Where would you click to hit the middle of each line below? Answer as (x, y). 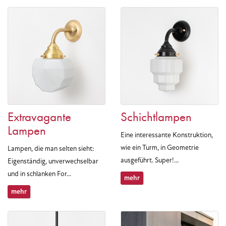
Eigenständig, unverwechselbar (53, 161)
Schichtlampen (156, 117)
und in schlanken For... (39, 174)
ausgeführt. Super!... (150, 160)
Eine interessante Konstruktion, (167, 135)
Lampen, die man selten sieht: (51, 149)
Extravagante (39, 117)
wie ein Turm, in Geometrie (160, 148)
